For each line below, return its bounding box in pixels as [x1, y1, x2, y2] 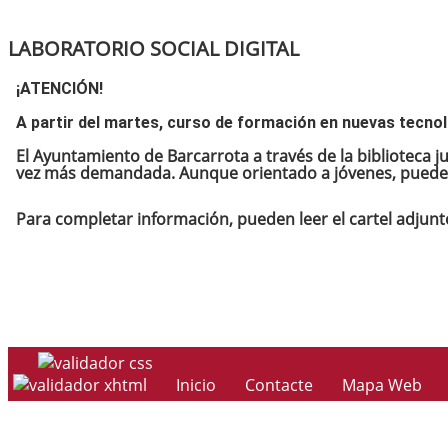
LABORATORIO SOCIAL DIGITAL [8, 35, 299, 62]
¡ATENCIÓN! [16, 79, 103, 98]
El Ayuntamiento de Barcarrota [16, 145, 249, 167]
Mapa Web [342, 374, 422, 396]
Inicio [176, 374, 216, 396]
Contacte [245, 374, 313, 396]
